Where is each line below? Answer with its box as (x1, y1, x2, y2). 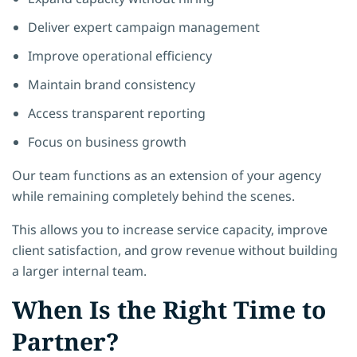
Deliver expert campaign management (28, 18, 260, 36)
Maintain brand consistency (28, 75, 195, 93)
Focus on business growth (28, 132, 186, 151)
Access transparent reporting (28, 104, 206, 122)
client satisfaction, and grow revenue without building (12, 241, 338, 259)
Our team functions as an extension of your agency (12, 166, 321, 184)
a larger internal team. (12, 261, 147, 280)
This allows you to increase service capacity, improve (12, 220, 328, 238)
